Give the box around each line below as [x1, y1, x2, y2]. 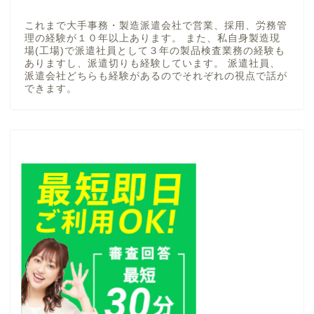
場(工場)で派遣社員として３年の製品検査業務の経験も [25, 45, 285, 56]
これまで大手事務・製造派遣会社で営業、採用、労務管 [25, 20, 287, 31]
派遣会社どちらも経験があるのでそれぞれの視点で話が [25, 70, 287, 81]
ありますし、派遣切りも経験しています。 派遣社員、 [25, 57, 280, 69]
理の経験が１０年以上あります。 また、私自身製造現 [25, 32, 280, 43]
